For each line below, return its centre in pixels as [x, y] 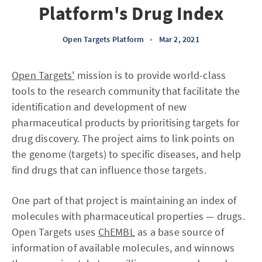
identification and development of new [99, 107]
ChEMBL [116, 232]
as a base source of [179, 232]
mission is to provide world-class [150, 75]
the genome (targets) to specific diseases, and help [127, 154]
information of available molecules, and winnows [123, 248]
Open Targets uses [55, 232]
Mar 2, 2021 [179, 39]
